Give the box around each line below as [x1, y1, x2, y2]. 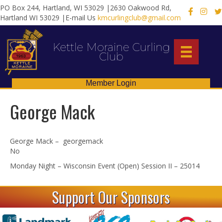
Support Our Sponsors [52, 186, 170, 209]
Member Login [86, 79, 136, 88]
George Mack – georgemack [10, 136, 103, 146]
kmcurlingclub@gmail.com [98, 12, 181, 22]
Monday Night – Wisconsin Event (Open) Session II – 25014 [10, 161, 200, 171]
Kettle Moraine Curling [52, 40, 170, 54]
